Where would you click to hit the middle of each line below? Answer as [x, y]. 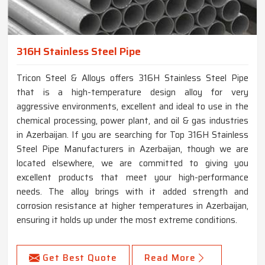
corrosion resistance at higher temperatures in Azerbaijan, [132, 206]
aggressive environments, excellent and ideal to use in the [132, 107]
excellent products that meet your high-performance [132, 178]
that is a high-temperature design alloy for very [132, 93]
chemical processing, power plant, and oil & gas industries [132, 121]
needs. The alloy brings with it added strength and [132, 192]
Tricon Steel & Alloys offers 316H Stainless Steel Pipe [132, 78]
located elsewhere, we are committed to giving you [132, 164]
